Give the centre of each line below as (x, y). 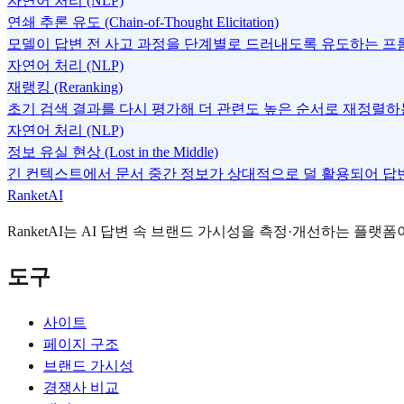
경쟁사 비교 (81, 387)
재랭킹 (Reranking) (65, 87)
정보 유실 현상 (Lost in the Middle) (113, 151)
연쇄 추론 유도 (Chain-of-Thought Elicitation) (143, 22)
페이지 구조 (81, 344)
